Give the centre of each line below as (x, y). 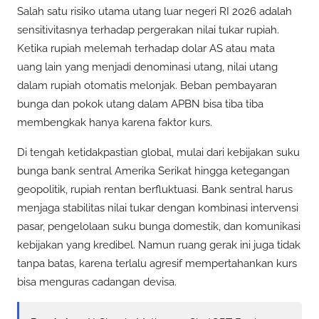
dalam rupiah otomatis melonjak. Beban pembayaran (147, 86)
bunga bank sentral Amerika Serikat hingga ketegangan (153, 171)
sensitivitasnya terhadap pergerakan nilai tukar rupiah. (148, 30)
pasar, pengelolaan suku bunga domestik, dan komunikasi (159, 226)
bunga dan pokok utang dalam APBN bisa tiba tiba (140, 104)
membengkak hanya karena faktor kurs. (115, 123)
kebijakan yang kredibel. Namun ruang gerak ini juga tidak (159, 245)
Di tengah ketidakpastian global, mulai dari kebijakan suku (158, 152)
